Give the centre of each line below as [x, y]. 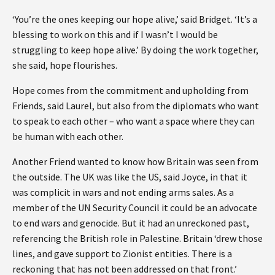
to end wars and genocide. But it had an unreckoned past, [131, 223]
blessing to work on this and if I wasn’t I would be [115, 34]
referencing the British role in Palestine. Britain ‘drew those [137, 238]
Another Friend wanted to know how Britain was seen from [135, 161]
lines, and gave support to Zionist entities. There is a [122, 253]
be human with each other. [69, 136]
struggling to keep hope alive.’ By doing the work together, [135, 49]
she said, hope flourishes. [65, 65]
